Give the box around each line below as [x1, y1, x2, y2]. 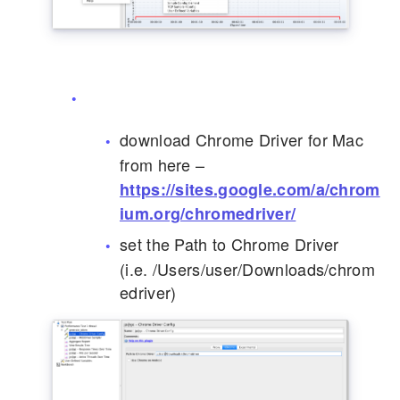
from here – [120, 153, 210, 177]
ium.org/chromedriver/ [120, 202, 296, 226]
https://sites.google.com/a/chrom [120, 178, 380, 202]
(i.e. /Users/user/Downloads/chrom [120, 257, 375, 281]
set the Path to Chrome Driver [120, 232, 339, 256]
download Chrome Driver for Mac [120, 128, 364, 152]
